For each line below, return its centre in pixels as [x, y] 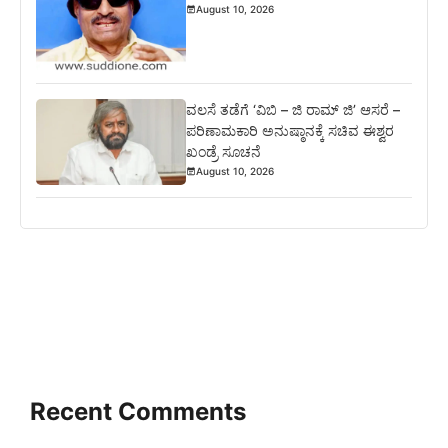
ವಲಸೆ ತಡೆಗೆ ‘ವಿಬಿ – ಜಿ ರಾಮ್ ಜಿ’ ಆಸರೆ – [293, 109]
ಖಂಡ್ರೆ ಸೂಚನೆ [224, 151]
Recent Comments [138, 411]
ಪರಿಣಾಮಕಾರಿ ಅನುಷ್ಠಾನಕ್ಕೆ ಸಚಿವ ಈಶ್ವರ [290, 130]
